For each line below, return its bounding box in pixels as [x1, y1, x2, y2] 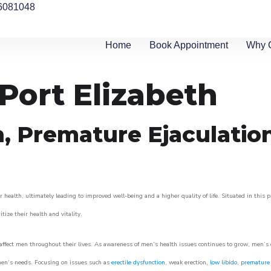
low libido [210, 258, 237, 267]
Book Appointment [149, 40, 229, 50]
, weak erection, [165, 258, 210, 267]
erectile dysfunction [111, 258, 165, 267]
